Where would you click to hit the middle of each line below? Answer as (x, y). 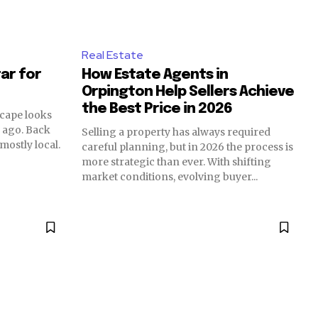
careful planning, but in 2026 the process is (187, 147)
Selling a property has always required (176, 132)
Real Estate (113, 55)
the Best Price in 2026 (157, 109)
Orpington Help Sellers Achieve (188, 92)
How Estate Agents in (155, 75)
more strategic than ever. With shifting (176, 162)
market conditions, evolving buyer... (170, 177)
